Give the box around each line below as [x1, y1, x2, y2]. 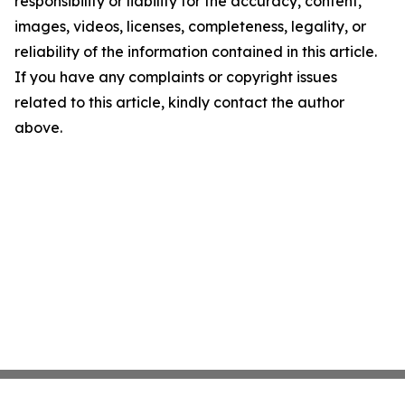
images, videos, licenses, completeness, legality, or [14, 16, 366, 35]
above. [14, 118, 62, 137]
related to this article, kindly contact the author [14, 92, 344, 111]
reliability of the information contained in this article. [14, 42, 377, 61]
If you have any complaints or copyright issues [14, 67, 337, 86]
